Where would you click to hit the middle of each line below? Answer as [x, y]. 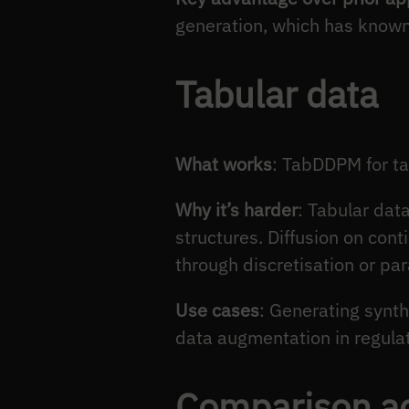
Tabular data [277, 94]
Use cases [217, 309]
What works [224, 163]
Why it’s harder [236, 209]
